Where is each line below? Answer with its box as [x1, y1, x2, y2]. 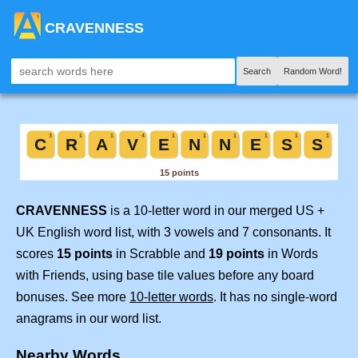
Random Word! [284, 66, 342, 76]
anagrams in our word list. [16, 312, 161, 326]
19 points [209, 247, 265, 261]
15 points [57, 247, 113, 261]
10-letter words [129, 290, 213, 304]
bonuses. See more [16, 290, 129, 304]
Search [243, 66, 271, 76]
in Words [265, 247, 318, 261]
